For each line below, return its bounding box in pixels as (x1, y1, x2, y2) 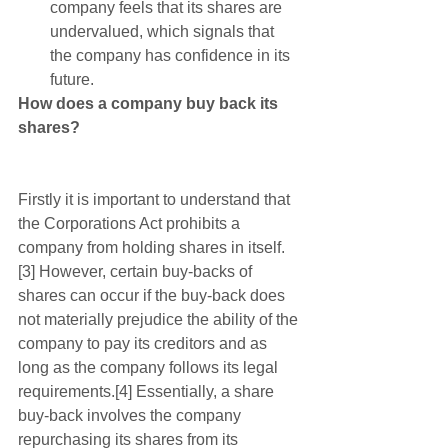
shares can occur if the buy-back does (18, 287, 289, 305)
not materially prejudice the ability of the (18, 311, 302, 329)
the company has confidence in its (50, 47, 294, 65)
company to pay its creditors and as (18, 335, 271, 353)
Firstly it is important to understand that (18, 191, 294, 209)
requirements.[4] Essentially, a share (18, 383, 278, 401)
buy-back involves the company (18, 407, 245, 425)
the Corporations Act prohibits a (18, 215, 244, 233)
